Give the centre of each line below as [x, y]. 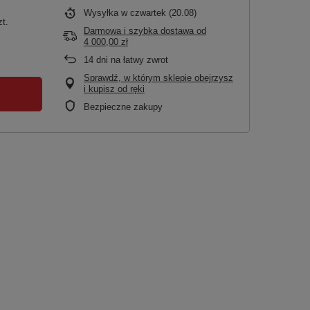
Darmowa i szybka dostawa [139, 31]
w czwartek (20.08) [159, 13]
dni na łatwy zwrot [131, 60]
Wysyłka [102, 13]
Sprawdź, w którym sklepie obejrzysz [158, 78]
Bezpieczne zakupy [123, 107]
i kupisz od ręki [114, 89]
